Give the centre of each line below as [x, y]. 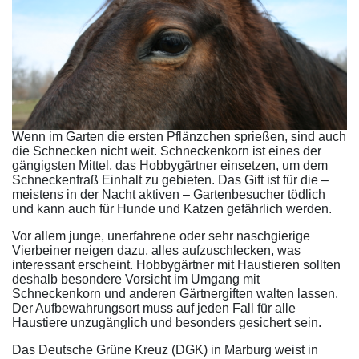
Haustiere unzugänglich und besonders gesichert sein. [167, 322]
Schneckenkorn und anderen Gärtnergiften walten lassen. [175, 293]
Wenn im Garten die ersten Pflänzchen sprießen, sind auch [179, 136]
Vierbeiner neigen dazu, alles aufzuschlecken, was [156, 250]
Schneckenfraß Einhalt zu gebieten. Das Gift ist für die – [170, 179]
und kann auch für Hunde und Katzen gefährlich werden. [172, 208]
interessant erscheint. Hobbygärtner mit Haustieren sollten [176, 264]
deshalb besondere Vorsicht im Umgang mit [136, 279]
